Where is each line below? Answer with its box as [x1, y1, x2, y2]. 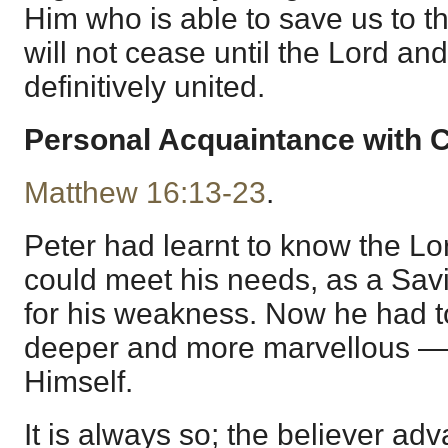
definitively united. [24, 69, 265, 103]
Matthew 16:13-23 [24, 176, 266, 210]
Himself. [24, 365, 133, 399]
